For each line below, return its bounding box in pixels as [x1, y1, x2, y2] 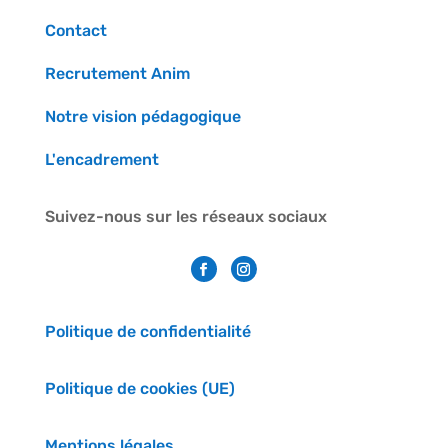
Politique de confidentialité [44, 322, 251, 342]
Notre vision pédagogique [44, 106, 241, 126]
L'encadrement [44, 149, 159, 169]
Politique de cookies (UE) [44, 379, 235, 399]
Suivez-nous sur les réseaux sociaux [44, 206, 327, 226]
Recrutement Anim [44, 63, 190, 83]
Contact [44, 20, 107, 40]
